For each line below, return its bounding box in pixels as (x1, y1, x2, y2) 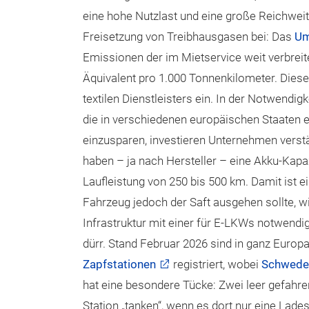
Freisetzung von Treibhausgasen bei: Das (83, 30, 295, 43)
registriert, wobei (170, 258, 261, 271)
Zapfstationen (83, 258, 156, 271)
